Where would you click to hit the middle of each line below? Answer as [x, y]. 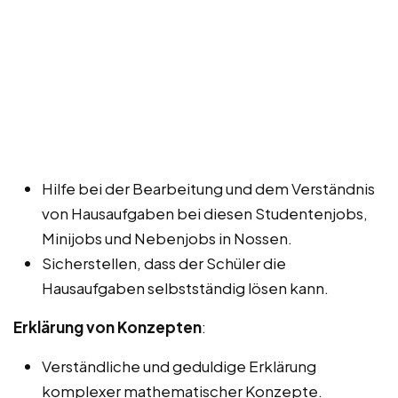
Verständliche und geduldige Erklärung [179, 366]
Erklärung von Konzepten [107, 326]
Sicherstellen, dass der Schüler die [164, 263]
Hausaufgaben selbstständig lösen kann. [185, 287]
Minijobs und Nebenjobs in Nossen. [167, 238]
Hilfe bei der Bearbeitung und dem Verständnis [208, 188]
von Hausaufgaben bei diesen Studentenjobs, [205, 213]
